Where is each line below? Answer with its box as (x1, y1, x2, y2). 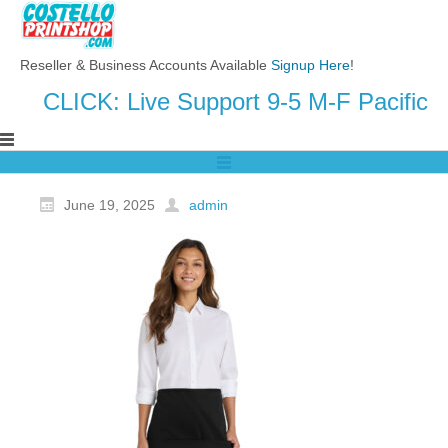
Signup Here (271, 57, 350, 73)
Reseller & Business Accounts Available (20, 57, 271, 73)
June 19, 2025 (64, 196, 155, 213)
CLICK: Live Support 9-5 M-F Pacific (43, 88, 428, 115)
